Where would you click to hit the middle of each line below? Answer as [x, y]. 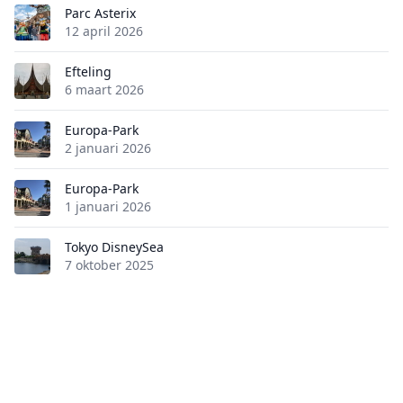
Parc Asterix [100, 13]
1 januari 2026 [108, 206]
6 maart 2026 [104, 90]
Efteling [88, 72]
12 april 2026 [104, 31]
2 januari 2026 [108, 148]
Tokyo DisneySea [114, 247]
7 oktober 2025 [109, 265]
